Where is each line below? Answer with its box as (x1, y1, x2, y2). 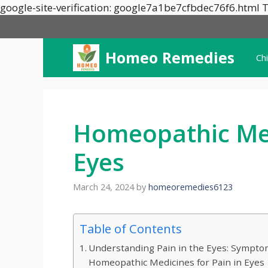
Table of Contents (80, 220, 182, 237)
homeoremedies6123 (148, 181, 233, 193)
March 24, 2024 (73, 181, 134, 193)
